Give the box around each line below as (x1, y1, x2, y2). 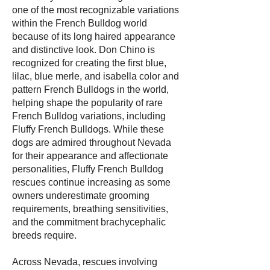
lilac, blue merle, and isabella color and (12, 71, 179, 81)
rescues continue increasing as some (12, 177, 171, 187)
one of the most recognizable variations (12, 5, 179, 15)
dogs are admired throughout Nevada (12, 137, 171, 148)
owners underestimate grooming (12, 190, 149, 201)
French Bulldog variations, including (12, 111, 166, 121)
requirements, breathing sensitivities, (12, 204, 168, 214)
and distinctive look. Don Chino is (12, 45, 155, 55)
